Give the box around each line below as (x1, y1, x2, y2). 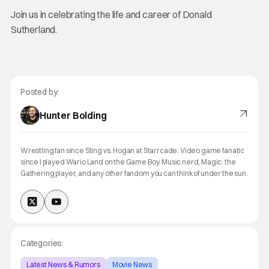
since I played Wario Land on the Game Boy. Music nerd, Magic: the (20, 157, 236, 166)
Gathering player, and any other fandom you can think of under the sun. (20, 169, 248, 178)
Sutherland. (10, 23, 58, 35)
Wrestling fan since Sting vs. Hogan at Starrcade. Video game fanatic (20, 146, 245, 155)
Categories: (20, 238, 64, 249)
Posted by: (20, 86, 59, 97)
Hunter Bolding (39, 109, 107, 121)
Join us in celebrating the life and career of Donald (10, 8, 212, 20)
